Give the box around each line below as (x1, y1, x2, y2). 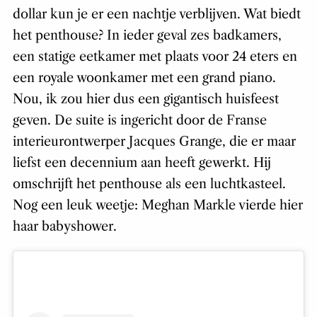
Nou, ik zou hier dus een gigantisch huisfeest (12, 91, 279, 108)
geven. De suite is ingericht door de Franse (12, 113, 267, 129)
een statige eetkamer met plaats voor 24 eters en (12, 49, 297, 65)
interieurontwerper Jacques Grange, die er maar (12, 134, 296, 150)
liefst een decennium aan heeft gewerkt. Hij (12, 155, 271, 171)
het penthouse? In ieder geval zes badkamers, (12, 28, 282, 44)
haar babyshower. (12, 219, 117, 235)
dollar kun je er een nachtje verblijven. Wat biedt (12, 6, 301, 23)
